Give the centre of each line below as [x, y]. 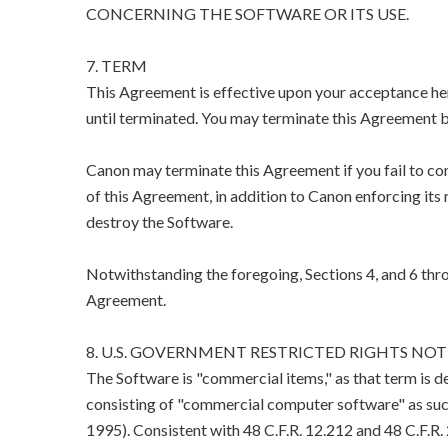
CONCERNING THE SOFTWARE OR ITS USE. [247, 14]
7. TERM [116, 66]
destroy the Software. [159, 222]
